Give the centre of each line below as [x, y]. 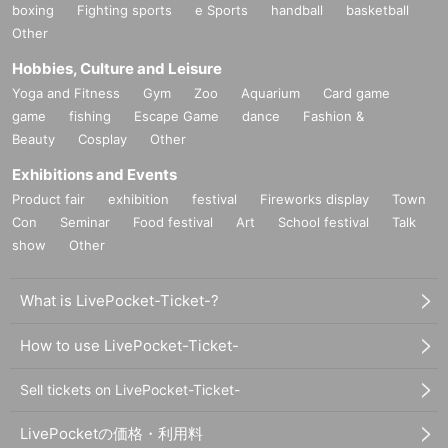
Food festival [173, 222]
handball [297, 10]
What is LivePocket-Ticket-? [119, 301]
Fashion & [333, 116]
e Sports [221, 10]
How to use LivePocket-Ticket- [129, 346]
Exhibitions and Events [94, 175]
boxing [33, 10]
